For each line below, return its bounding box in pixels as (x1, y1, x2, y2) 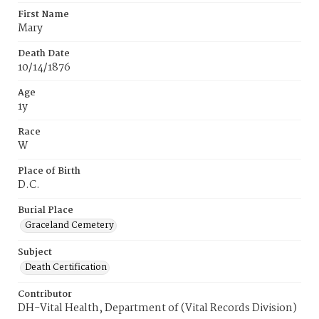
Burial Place (18, 203, 73, 218)
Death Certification (25, 260, 107, 275)
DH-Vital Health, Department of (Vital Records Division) (18, 300, 297, 317)
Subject (18, 245, 52, 260)
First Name (18, 7, 69, 22)
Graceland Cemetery (25, 218, 114, 233)
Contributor (18, 287, 72, 302)
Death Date (18, 46, 70, 61)
